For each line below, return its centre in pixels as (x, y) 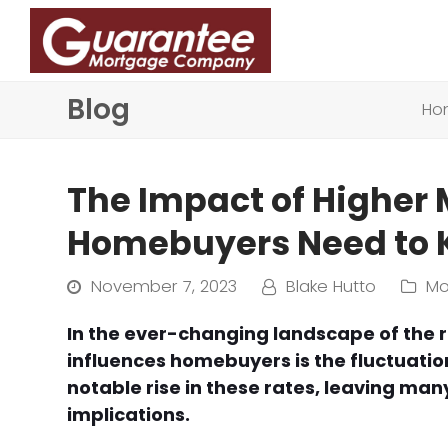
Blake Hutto (331, 286)
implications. (131, 414)
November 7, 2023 (164, 286)
